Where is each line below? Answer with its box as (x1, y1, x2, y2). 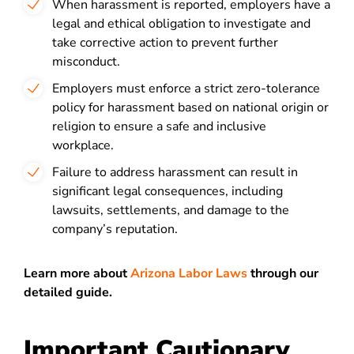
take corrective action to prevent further (52, 34, 278, 51)
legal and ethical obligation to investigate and (52, 15, 311, 32)
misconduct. (52, 53, 120, 70)
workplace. (52, 137, 114, 154)
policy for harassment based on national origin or (52, 99, 329, 116)
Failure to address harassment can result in (52, 164, 298, 181)
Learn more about (24, 265, 130, 282)
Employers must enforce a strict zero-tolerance (52, 80, 320, 97)
